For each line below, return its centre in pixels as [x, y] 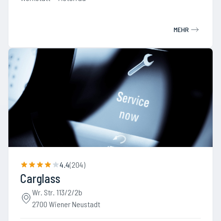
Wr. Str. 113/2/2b [57, 192]
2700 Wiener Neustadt [66, 204]
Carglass [40, 178]
